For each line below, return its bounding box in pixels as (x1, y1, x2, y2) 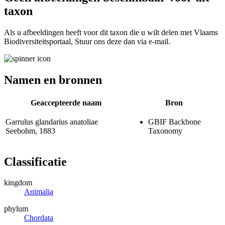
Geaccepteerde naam (30, 98, 101, 107)
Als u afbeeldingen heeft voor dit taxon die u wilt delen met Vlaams (4, 28, 218, 37)
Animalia (24, 187, 53, 196)
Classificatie (4, 155, 67, 168)
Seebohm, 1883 (6, 126, 55, 135)
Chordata (24, 213, 53, 222)
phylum (4, 204, 28, 213)
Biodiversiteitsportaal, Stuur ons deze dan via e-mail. (4, 37, 170, 46)
